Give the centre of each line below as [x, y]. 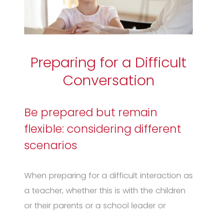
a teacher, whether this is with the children [105, 191]
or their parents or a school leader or [95, 206]
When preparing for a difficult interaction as [108, 176]
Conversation [108, 81]
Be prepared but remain [91, 113]
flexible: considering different [103, 129]
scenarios [51, 146]
